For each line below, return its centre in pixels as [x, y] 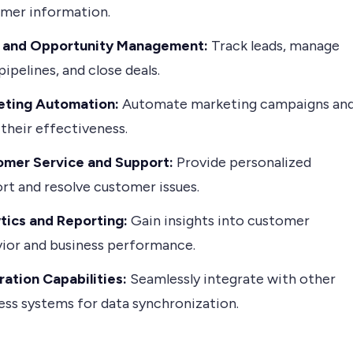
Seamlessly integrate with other [231, 279]
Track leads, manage [274, 46]
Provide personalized [242, 163]
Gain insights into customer [220, 221]
